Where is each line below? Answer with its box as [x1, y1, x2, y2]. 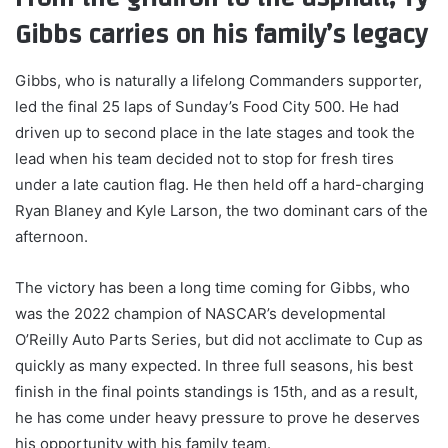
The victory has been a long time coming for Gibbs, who [15, 277, 410, 297]
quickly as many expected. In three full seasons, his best [15, 355, 413, 375]
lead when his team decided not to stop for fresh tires [15, 148, 394, 168]
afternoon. [15, 226, 88, 246]
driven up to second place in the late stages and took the [15, 122, 415, 142]
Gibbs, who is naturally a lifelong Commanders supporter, [15, 70, 422, 90]
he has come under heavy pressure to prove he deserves [15, 407, 420, 427]
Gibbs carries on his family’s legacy [15, 10, 427, 61]
